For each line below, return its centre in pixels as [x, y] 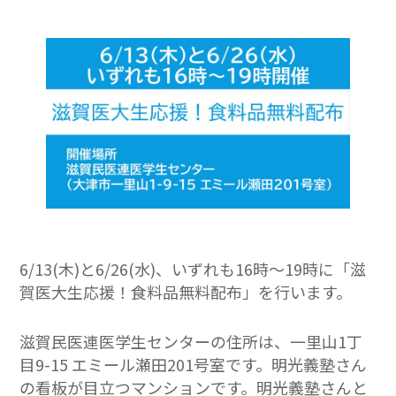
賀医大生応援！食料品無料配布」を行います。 [186, 292]
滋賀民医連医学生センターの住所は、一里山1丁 [191, 342]
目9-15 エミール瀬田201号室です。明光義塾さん [194, 365]
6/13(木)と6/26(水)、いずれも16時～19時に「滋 [193, 269]
